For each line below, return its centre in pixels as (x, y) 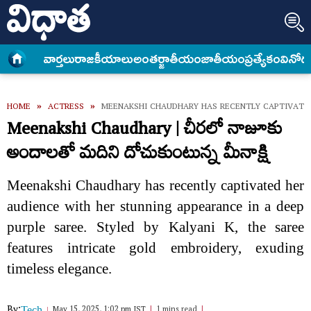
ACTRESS (66, 108)
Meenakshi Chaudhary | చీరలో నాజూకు (145, 132)
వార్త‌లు (60, 59)
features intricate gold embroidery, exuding (155, 248)
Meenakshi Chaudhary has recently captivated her (155, 185)
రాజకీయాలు (104, 59)
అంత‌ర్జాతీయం (168, 59)
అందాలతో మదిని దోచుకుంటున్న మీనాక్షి (138, 156)
